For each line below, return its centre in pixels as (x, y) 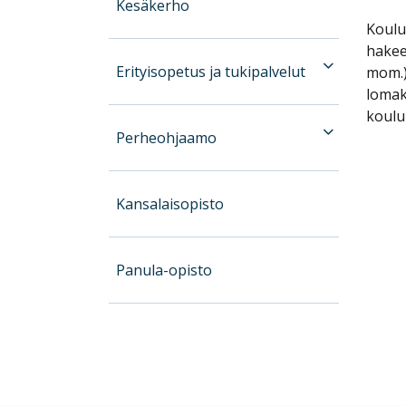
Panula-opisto (164, 270)
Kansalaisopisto (170, 203)
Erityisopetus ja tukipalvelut (211, 71)
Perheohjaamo (167, 137)
